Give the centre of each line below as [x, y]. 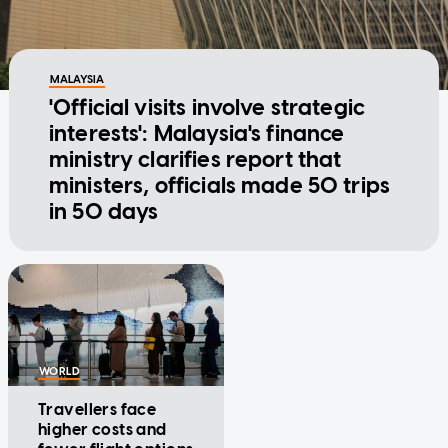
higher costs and [102, 430]
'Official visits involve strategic [207, 108]
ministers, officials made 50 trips [219, 186]
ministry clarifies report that [195, 160]
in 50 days [103, 212]
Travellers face [97, 410]
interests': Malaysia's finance [196, 134]
